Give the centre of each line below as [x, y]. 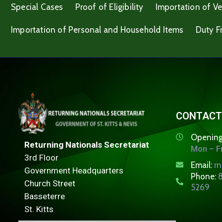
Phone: [204, 177]
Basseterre [45, 196]
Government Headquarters [74, 171]
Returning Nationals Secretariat [87, 145]
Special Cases [37, 7]
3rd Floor [41, 158]
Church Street [50, 184]
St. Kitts [39, 209]
